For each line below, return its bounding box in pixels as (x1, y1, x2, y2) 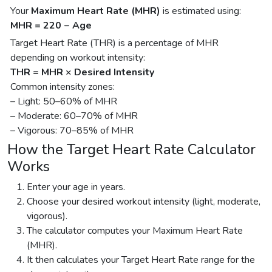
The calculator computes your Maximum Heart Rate (27, 223, 243, 237)
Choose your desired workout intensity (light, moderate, (27, 194, 260, 208)
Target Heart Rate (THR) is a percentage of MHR (10, 36, 219, 50)
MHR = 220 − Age (10, 18, 92, 32)
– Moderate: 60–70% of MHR (10, 109, 138, 123)
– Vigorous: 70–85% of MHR (10, 123, 134, 137)
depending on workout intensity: (10, 50, 145, 64)
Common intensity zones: (10, 80, 115, 93)
